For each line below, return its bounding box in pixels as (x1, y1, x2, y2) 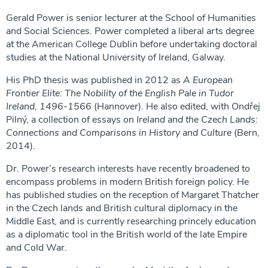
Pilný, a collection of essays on (6, 113, 136, 126)
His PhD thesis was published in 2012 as (6, 74, 183, 87)
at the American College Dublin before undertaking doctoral (6, 38, 257, 51)
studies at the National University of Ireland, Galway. (6, 51, 226, 64)
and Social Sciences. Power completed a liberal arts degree (6, 25, 254, 38)
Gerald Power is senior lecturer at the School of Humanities (6, 11, 256, 25)
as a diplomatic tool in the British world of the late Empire (6, 228, 247, 241)
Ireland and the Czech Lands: (136, 113, 258, 126)
